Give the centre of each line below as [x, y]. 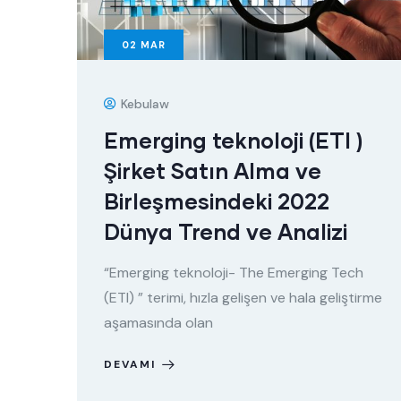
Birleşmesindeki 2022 [217, 201]
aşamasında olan [158, 323]
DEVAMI [130, 364]
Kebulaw [145, 104]
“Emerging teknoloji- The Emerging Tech [234, 273]
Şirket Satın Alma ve [213, 171]
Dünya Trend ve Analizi [226, 231]
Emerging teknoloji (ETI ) [233, 140]
